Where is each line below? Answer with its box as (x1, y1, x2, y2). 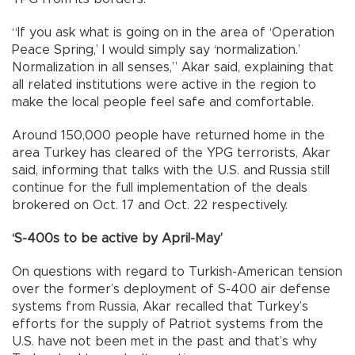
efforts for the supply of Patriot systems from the (12, 318, 323, 331)
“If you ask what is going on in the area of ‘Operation (12, 26, 334, 40)
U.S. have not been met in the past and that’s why (12, 335, 317, 349)
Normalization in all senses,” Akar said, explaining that (12, 61, 334, 74)
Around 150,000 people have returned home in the (12, 129, 325, 143)
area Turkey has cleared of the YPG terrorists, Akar (12, 147, 330, 160)
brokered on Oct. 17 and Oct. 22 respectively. (12, 199, 288, 212)
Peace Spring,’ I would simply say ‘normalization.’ (12, 44, 300, 57)
